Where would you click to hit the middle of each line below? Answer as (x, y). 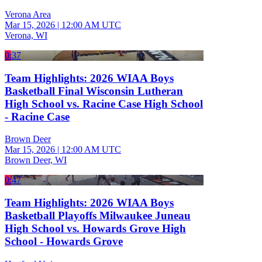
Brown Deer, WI (36, 160)
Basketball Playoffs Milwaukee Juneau (98, 216)
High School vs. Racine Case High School (104, 104)
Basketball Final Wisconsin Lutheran (94, 91)
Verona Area (28, 14)
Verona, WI (26, 35)
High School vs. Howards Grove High (95, 228)
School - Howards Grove (64, 241)
